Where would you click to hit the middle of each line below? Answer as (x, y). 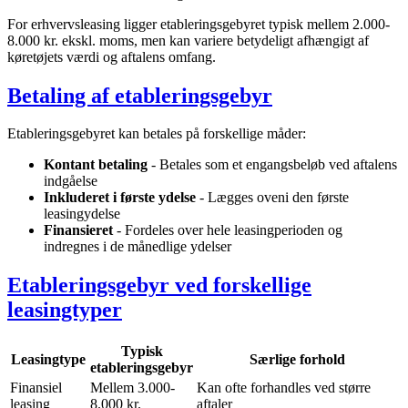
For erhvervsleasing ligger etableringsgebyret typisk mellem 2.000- (199, 24)
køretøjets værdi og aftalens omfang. (112, 56)
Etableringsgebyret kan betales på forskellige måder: (157, 134)
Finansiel (36, 388)
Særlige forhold (297, 360)
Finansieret (78, 230)
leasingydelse (82, 214)
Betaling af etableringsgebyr (140, 95)
